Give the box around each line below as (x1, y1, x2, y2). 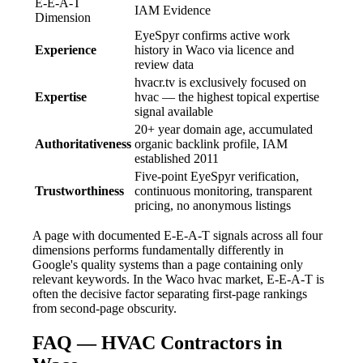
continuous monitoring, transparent (135, 183, 312, 198)
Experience (35, 42, 96, 57)
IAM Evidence (135, 2, 211, 17)
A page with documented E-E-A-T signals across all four (32, 228, 322, 242)
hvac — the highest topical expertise (135, 89, 319, 104)
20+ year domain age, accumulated (135, 122, 313, 136)
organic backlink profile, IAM (135, 136, 288, 151)
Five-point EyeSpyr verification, (135, 169, 299, 183)
